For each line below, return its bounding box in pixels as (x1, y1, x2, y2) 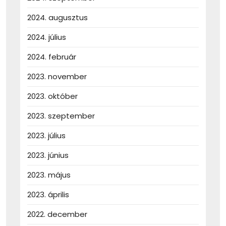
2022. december (27, 209, 87, 220)
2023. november (27, 71, 87, 82)
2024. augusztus (27, 12, 88, 23)
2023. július (27, 130, 66, 141)
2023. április (27, 189, 69, 200)
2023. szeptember (27, 110, 95, 122)
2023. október (27, 91, 78, 102)
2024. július (27, 32, 66, 43)
